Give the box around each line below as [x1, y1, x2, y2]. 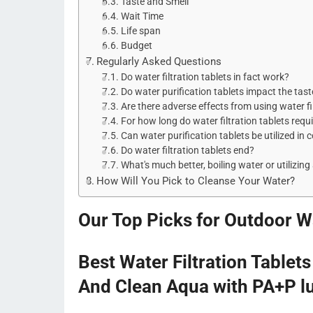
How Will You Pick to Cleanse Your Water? [96, 174, 296, 187]
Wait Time [120, 10, 163, 22]
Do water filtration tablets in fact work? [120, 71, 289, 82]
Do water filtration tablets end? [120, 144, 254, 156]
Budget [120, 39, 152, 51]
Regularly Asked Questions [96, 54, 222, 68]
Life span [120, 24, 161, 36]
